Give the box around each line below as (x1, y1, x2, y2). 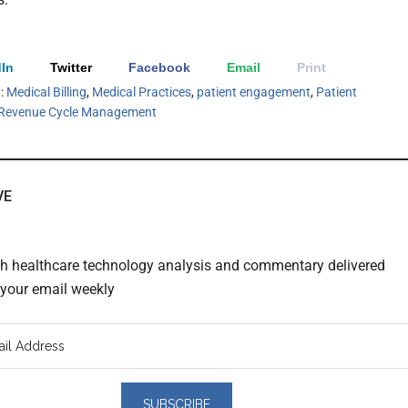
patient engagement (197, 85, 311, 100)
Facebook (128, 60, 190, 76)
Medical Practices (92, 85, 191, 100)
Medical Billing (6, 85, 87, 100)
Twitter (50, 60, 92, 76)
